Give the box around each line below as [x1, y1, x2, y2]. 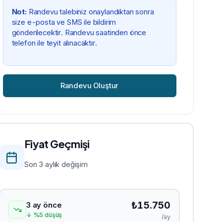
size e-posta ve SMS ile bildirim [11, 17, 116, 27]
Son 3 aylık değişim [24, 160, 88, 169]
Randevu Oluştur [60, 81, 119, 90]
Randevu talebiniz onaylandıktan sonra [26, 7, 154, 16]
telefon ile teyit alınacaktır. [11, 38, 97, 48]
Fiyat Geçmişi [24, 137, 90, 151]
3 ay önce [26, 201, 62, 210]
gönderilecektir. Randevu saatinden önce [11, 28, 147, 37]
